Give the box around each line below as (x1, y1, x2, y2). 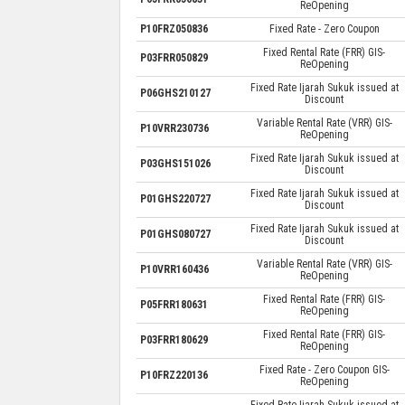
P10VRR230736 (139, 121, 209, 135)
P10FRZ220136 (139, 368, 208, 381)
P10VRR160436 (139, 262, 209, 276)
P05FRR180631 (139, 297, 208, 311)
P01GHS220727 (139, 192, 211, 205)
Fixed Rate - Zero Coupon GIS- (259, 363, 390, 376)
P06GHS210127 (139, 86, 211, 99)
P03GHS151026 (139, 156, 211, 170)
